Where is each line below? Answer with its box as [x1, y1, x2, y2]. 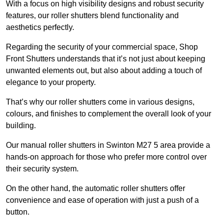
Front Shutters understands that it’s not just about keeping [6, 55, 205, 63]
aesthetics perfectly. [6, 23, 74, 32]
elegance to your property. [6, 78, 98, 87]
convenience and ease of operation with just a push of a [6, 196, 199, 205]
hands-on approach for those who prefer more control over [6, 153, 207, 162]
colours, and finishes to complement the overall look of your [6, 110, 211, 118]
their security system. [6, 165, 81, 173]
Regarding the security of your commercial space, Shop [6, 43, 198, 52]
